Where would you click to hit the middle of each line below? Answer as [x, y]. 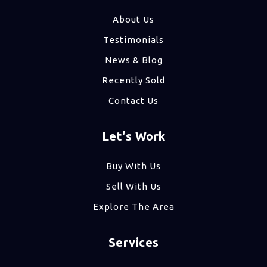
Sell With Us [133, 186]
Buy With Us [133, 166]
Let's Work [133, 136]
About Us [133, 19]
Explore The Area [133, 206]
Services [133, 242]
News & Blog [133, 60]
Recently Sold [133, 80]
